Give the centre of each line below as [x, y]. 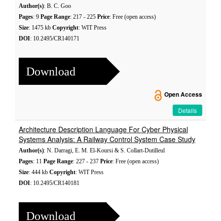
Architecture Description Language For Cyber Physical [103, 129]
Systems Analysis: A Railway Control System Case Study [107, 139]
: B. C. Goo [57, 6]
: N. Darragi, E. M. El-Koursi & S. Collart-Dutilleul [104, 150]
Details [187, 110]
